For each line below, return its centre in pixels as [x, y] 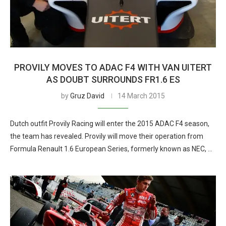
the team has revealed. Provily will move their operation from [107, 136]
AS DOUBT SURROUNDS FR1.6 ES [113, 79]
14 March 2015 [141, 96]
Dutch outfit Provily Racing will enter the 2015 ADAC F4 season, [110, 124]
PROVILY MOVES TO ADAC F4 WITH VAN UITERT [113, 67]
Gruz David [87, 96]
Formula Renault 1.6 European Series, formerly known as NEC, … [111, 149]
